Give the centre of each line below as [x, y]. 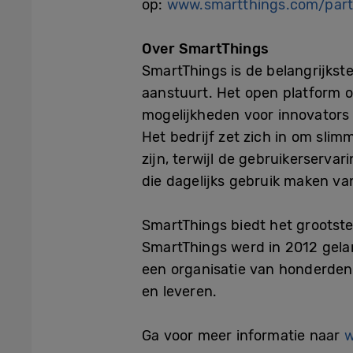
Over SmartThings [205, 49]
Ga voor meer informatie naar [243, 336]
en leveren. [180, 292]
